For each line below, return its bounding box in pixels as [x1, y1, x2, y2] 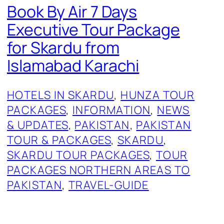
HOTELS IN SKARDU [7, 87, 114, 103]
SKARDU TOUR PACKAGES [7, 147, 149, 163]
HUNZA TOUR [120, 87, 195, 103]
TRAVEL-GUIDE [68, 177, 149, 193]
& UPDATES [7, 117, 68, 133]
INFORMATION [72, 102, 151, 118]
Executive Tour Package [7, 18, 180, 40]
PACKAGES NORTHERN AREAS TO [7, 162, 190, 178]
